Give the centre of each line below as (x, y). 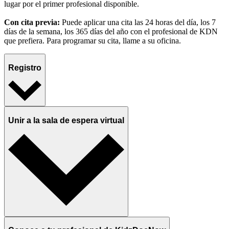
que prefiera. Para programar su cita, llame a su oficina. (93, 41)
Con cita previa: (32, 22)
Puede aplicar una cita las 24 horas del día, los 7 (139, 22)
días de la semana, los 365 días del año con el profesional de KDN (111, 32)
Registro (25, 67)
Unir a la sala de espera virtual (66, 120)
